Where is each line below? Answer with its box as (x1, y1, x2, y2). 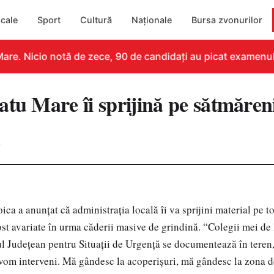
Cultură (80, 14, 113, 25)
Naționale (131, 14, 172, 25)
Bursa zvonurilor (191, 14, 263, 25)
